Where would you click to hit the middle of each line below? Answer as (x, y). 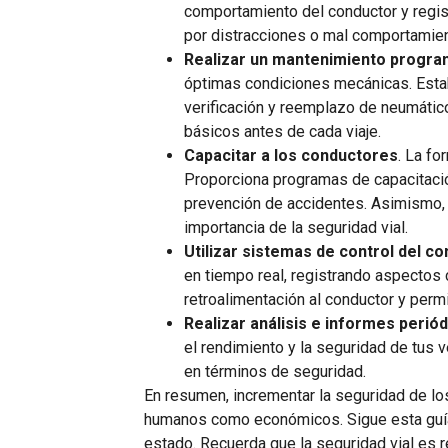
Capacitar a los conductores (291, 155)
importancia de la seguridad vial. (296, 227)
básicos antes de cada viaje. (283, 131)
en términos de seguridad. (275, 371)
